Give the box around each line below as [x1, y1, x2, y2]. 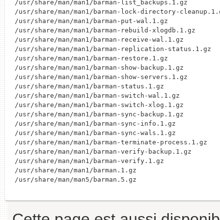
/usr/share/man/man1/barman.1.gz [15, 166, 137, 174]
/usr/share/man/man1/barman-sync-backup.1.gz [15, 110, 184, 118]
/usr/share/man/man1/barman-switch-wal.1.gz [15, 92, 180, 100]
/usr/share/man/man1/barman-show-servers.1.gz [15, 73, 188, 81]
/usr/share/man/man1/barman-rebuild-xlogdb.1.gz [15, 27, 195, 34]
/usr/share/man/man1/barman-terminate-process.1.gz [15, 138, 207, 146]
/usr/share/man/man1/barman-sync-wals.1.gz [15, 129, 176, 137]
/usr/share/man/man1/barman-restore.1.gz [15, 55, 168, 62]
